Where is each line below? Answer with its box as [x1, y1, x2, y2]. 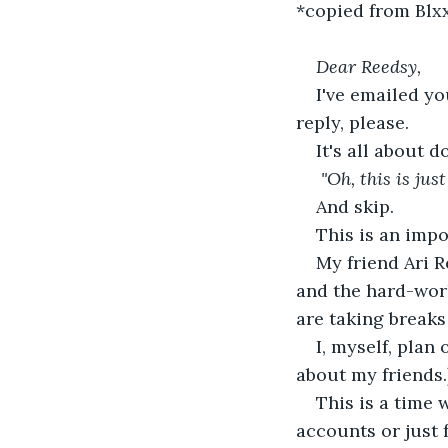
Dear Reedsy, [316, 54, 421, 78]
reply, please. [296, 110, 414, 134]
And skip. [316, 194, 394, 218]
